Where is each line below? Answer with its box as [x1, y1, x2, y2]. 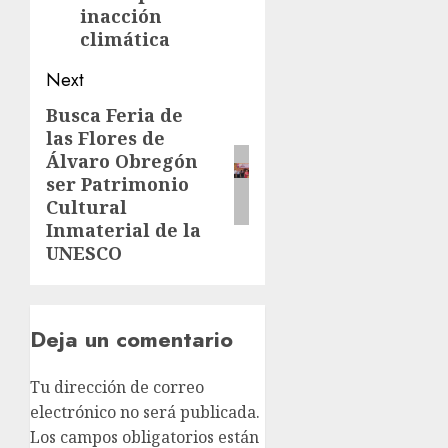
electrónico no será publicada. [30, 401, 260, 424]
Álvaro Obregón [46, 149, 198, 174]
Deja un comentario [30, 323, 233, 356]
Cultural [46, 195, 127, 220]
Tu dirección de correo [30, 376, 204, 399]
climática [80, 27, 171, 52]
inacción [80, 4, 163, 29]
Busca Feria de [46, 103, 183, 128]
